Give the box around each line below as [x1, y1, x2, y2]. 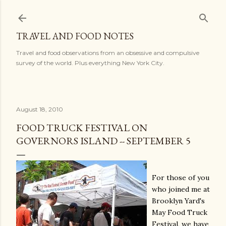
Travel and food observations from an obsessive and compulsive [16, 49, 199, 56]
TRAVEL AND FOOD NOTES [16, 30, 134, 42]
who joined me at [152, 185, 210, 194]
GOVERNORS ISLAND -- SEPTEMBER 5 [16, 134, 191, 147]
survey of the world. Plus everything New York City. [16, 59, 164, 67]
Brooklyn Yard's [152, 196, 205, 205]
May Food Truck [152, 208, 207, 217]
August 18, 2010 [16, 105, 63, 113]
